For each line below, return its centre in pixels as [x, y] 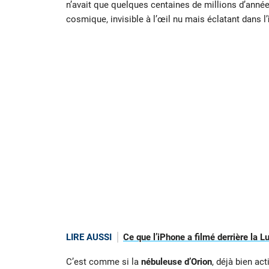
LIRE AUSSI [89, 237]
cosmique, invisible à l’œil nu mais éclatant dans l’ [167, 20]
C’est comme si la [103, 261]
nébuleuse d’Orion [176, 261]
